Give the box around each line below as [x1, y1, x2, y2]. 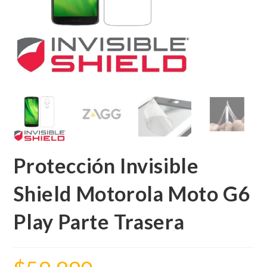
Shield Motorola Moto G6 [13, 181, 251, 206]
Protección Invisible [13, 153, 199, 178]
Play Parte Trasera [13, 209, 185, 234]
